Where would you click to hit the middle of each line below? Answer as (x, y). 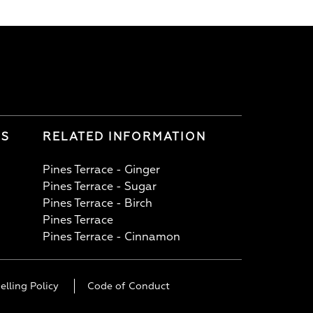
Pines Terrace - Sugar (100, 186)
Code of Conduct (129, 286)
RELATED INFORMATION (124, 137)
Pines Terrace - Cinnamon (111, 236)
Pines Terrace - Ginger (101, 169)
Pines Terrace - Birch (97, 203)
